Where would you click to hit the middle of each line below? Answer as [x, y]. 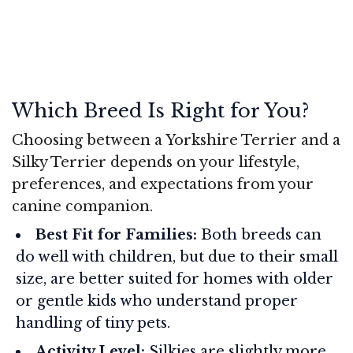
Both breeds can [259, 234]
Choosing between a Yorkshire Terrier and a [176, 140]
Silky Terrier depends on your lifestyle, [156, 162]
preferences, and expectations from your [163, 184]
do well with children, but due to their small [177, 256]
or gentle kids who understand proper [157, 301]
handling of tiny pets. [93, 323]
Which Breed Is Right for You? [160, 110]
